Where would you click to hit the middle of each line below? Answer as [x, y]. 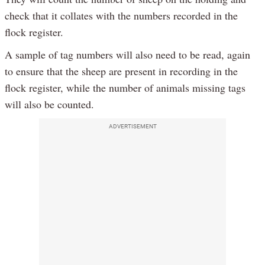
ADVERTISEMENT [132, 126]
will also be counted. [49, 104]
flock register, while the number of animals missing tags [125, 87]
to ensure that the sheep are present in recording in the [121, 71]
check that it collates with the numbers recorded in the [121, 15]
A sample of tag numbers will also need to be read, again [127, 54]
